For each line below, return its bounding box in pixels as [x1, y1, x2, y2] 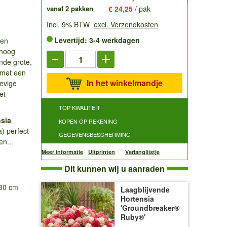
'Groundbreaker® [121, 203, 179, 213]
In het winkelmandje [87, 77, 163, 89]
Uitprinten [88, 148, 115, 156]
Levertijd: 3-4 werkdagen [54, 35, 140, 45]
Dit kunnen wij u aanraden [64, 163, 165, 174]
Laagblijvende [121, 184, 170, 195]
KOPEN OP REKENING [59, 117, 118, 125]
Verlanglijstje [125, 148, 160, 156]
